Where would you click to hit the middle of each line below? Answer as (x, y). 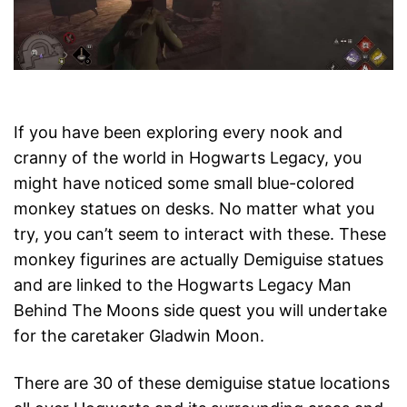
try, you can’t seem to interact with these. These (200, 233)
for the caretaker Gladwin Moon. (139, 335)
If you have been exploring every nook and (178, 132)
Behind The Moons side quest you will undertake (200, 310)
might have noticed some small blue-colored (184, 183)
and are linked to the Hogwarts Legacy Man (183, 284)
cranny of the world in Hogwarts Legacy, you (188, 157)
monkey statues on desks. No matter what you (194, 208)
